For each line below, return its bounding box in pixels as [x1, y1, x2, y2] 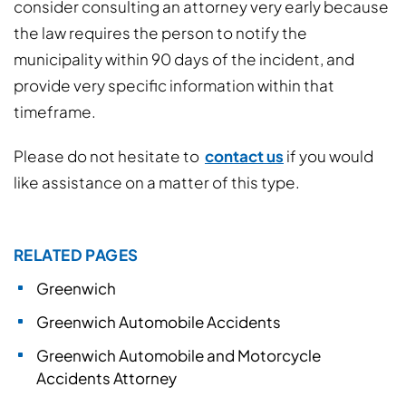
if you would [284, 146, 373, 166]
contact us [205, 146, 284, 166]
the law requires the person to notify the [14, 23, 307, 43]
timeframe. [14, 101, 96, 121]
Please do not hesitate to [14, 146, 205, 166]
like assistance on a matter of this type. [14, 172, 300, 192]
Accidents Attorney [36, 368, 177, 388]
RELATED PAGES [14, 245, 139, 265]
